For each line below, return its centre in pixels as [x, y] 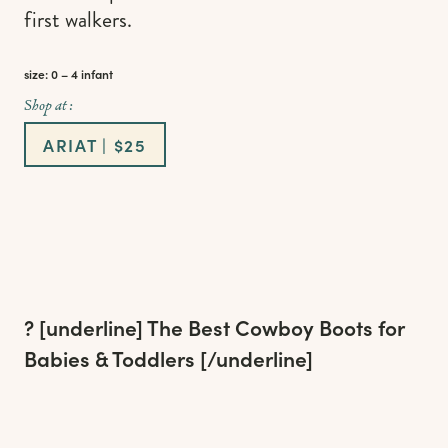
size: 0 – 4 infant [68, 73]
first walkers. [78, 19]
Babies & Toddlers [109, 359]
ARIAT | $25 [95, 145]
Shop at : [48, 104]
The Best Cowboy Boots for [275, 328]
